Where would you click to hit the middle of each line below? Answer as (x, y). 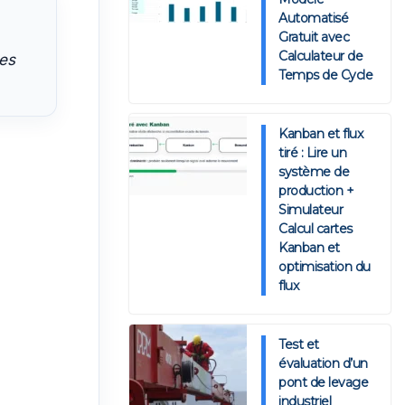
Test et (299, 345)
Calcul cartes (316, 229)
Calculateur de (321, 57)
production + (316, 191)
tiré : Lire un (313, 153)
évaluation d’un (324, 364)
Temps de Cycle (326, 75)
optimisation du (325, 267)
